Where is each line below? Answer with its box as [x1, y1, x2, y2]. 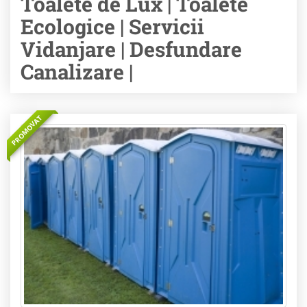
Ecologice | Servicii [21, 13, 204, 40]
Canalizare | [21, 58, 133, 85]
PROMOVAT [9, 112, 45, 148]
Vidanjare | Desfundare [21, 36, 242, 62]
